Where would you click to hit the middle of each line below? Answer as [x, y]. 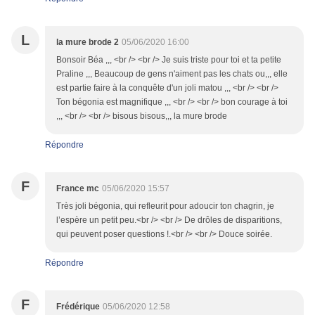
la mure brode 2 [88, 43]
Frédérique [78, 307]
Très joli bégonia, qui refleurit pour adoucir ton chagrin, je [165, 206]
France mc [78, 189]
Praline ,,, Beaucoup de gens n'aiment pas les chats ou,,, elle [172, 74]
